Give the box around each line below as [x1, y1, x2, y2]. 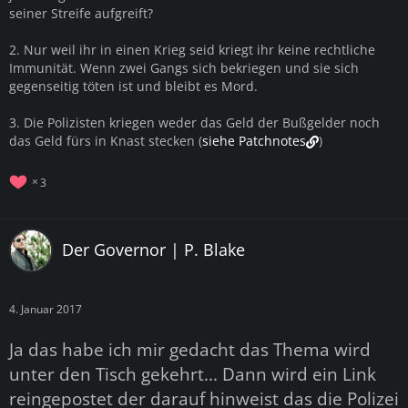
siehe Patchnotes [202, 131, 306, 149]
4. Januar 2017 [9, 301, 82, 317]
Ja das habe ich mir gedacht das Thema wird [9, 337, 371, 361]
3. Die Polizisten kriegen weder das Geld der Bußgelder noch [9, 113, 380, 131]
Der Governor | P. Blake [62, 239, 245, 261]
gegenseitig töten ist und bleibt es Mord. [9, 76, 258, 95]
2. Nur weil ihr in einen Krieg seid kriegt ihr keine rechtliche [9, 40, 375, 58]
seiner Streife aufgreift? [9, 4, 153, 22]
